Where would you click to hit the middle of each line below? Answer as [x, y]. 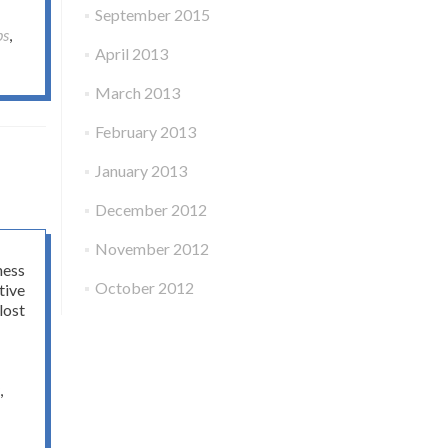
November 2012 [151, 248]
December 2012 [150, 209]
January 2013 [140, 170]
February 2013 [145, 131]
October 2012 [144, 287]
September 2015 [152, 14]
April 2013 [131, 53]
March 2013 [137, 92]
